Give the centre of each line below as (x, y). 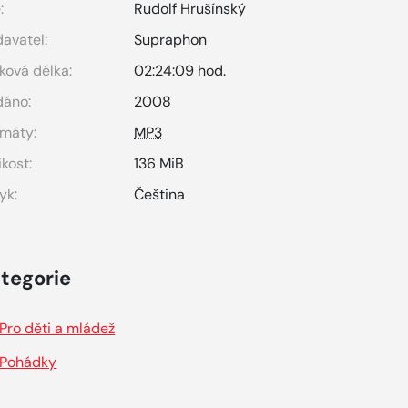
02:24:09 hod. (180, 71)
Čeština (160, 194)
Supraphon (171, 40)
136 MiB (159, 163)
